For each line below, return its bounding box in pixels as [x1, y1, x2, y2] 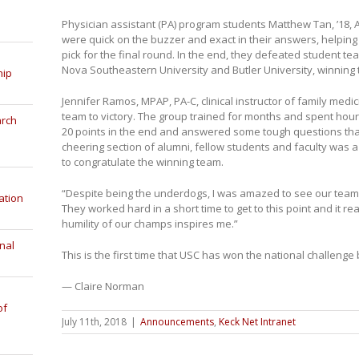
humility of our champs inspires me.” [61, 216, 238, 231]
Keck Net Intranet [218, 314, 296, 329]
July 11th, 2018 [61, 314, 127, 329]
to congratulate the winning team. [61, 154, 224, 169]
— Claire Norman [61, 278, 144, 293]
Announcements [139, 314, 214, 329]
